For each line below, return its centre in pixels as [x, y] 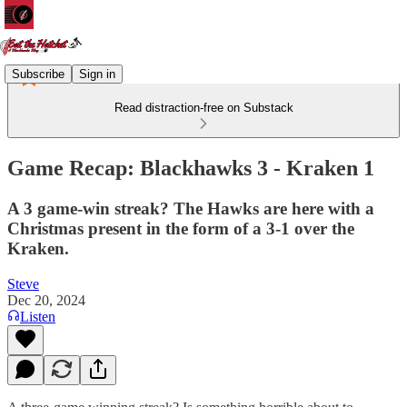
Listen [38, 316]
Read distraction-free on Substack [203, 108]
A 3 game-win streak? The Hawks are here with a [191, 208]
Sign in [97, 74]
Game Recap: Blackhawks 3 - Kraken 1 [191, 168]
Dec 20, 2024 [46, 300]
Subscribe [38, 74]
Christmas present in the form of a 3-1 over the [181, 228]
